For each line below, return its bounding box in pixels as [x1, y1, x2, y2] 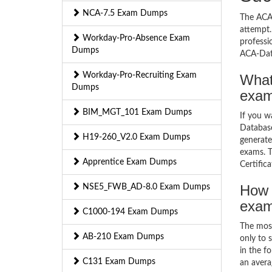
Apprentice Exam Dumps [80, 158, 177, 166]
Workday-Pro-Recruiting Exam [80, 71, 197, 80]
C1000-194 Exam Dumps [80, 208, 178, 216]
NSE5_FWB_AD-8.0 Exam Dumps [80, 183, 210, 191]
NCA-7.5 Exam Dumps [80, 9, 168, 18]
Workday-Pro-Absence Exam [80, 34, 190, 42]
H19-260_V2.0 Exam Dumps [80, 133, 190, 141]
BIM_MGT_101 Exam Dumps [80, 108, 192, 117]
